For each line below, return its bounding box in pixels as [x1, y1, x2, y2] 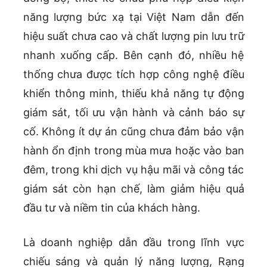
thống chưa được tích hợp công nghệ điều [23, 68, 244, 81]
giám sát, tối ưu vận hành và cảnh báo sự [23, 106, 244, 119]
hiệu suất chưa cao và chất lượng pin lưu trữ [23, 30, 244, 43]
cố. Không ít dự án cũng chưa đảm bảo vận [23, 125, 244, 138]
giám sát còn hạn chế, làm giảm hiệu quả [23, 182, 244, 195]
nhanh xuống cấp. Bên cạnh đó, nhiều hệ [23, 49, 244, 62]
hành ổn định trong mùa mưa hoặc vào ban [23, 144, 244, 157]
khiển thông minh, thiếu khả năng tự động [23, 87, 244, 100]
